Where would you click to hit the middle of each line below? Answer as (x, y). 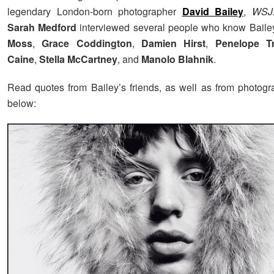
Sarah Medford (42, 28)
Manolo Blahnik (177, 59)
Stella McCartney (78, 59)
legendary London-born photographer (95, 12)
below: (22, 103)
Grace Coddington (87, 43)
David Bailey (213, 12)
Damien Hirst (174, 43)
